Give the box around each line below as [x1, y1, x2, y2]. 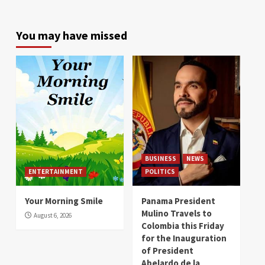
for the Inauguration [141, 232, 227, 244]
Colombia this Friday [141, 219, 224, 231]
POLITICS [145, 167, 175, 176]
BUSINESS [145, 154, 176, 163]
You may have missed [16, 27, 127, 43]
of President [141, 244, 193, 256]
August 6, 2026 [34, 211, 72, 219]
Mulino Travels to [141, 207, 212, 219]
